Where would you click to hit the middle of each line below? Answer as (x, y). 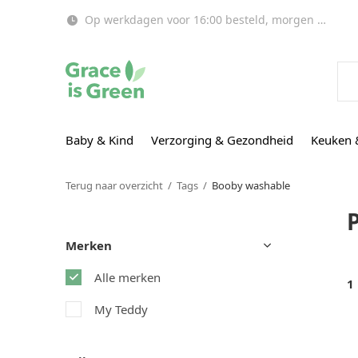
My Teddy (121, 309)
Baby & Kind (99, 139)
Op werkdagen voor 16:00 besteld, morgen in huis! (199, 20)
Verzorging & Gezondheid (222, 139)
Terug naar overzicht (114, 185)
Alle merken (127, 277)
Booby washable (251, 185)
